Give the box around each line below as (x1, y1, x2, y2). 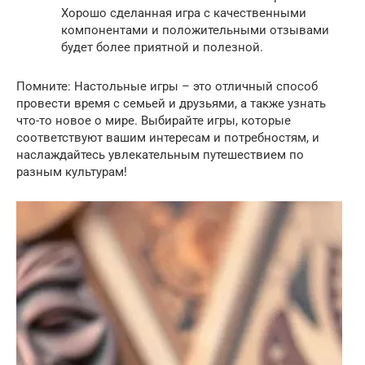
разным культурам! (16, 165, 127, 179)
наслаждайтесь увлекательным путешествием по (16, 147, 304, 162)
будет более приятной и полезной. (61, 40, 263, 55)
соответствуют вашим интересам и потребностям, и (16, 130, 319, 145)
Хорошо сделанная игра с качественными (61, 6, 306, 20)
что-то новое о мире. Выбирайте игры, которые (16, 113, 291, 128)
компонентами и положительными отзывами (61, 23, 329, 37)
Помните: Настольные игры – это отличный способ (16, 79, 318, 94)
